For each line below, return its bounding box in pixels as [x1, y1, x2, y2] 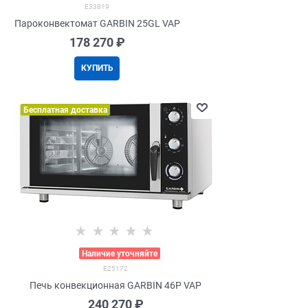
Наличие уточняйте [82, 248, 158, 258]
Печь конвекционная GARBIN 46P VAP [30, 280, 202, 291]
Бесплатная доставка [23, 105, 107, 115]
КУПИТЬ [80, 63, 113, 74]
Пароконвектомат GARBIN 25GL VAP [14, 18, 180, 30]
